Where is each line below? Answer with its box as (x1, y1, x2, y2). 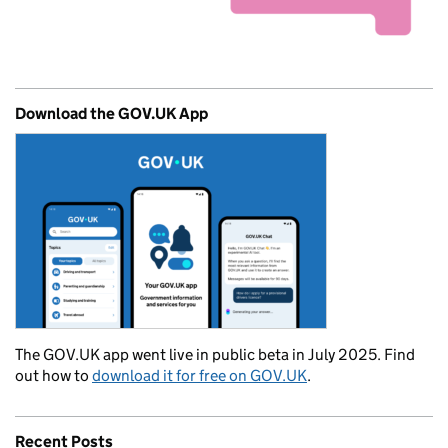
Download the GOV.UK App (15, 104, 208, 124)
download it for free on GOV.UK (92, 366, 307, 386)
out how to (15, 366, 92, 386)
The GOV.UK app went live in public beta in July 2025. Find (15, 345, 415, 365)
